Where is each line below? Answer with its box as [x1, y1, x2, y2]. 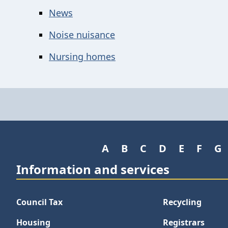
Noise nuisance [49, 28, 115, 41]
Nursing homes [49, 50, 116, 63]
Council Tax [16, 196, 63, 208]
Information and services [16, 161, 169, 178]
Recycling [163, 196, 202, 208]
